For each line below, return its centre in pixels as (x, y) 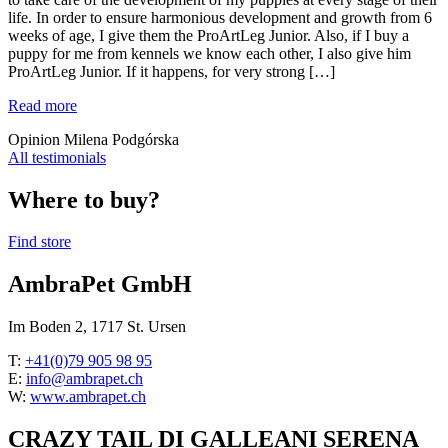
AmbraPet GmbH (100, 284)
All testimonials (57, 157)
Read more (42, 105)
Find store (39, 242)
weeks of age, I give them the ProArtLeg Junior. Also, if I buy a (208, 35)
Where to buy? (84, 199)
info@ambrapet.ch (84, 379)
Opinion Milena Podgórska (93, 139)
